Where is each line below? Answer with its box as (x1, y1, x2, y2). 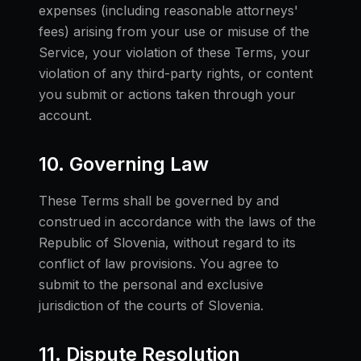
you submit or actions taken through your (39, 86, 296, 102)
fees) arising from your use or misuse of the (39, 23, 309, 39)
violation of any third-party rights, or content (39, 65, 313, 81)
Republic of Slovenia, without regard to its (39, 234, 296, 251)
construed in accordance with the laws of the (39, 214, 316, 230)
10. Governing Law (39, 152, 209, 176)
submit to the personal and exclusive (39, 276, 263, 293)
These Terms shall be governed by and (39, 193, 279, 209)
